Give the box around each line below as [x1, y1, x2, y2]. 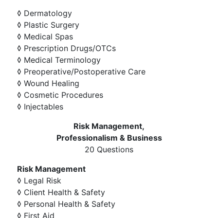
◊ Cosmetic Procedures [17, 90, 103, 100]
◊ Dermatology [17, 8, 72, 18]
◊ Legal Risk [17, 176, 61, 185]
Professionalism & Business [56, 133, 162, 143]
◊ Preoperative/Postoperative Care [17, 67, 145, 76]
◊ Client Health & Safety [17, 187, 105, 197]
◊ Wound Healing [17, 78, 79, 88]
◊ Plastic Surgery [17, 20, 79, 30]
